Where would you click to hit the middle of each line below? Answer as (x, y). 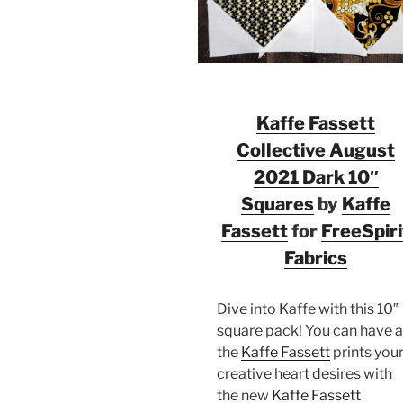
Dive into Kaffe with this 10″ (307, 309)
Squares (278, 204)
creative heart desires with (304, 373)
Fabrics (316, 258)
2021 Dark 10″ (316, 177)
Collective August (316, 150)
